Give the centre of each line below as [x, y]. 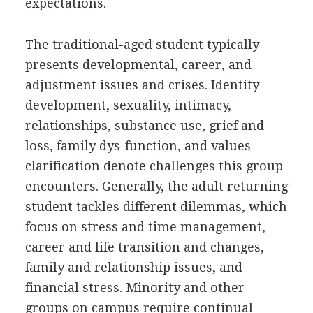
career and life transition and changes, [144, 247]
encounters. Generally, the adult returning [156, 186]
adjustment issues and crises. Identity [142, 85]
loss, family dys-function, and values [138, 145]
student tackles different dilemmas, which [156, 206]
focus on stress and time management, [145, 226]
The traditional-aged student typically [142, 44]
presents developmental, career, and [138, 64]
